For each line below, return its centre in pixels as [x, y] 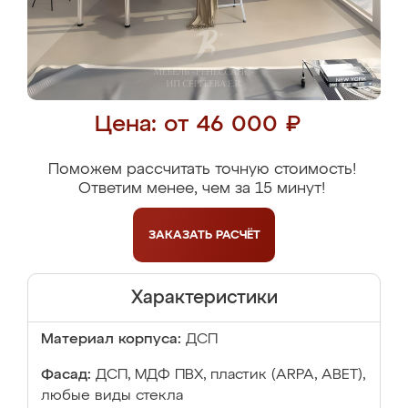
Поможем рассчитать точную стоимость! [202, 170]
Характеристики [204, 298]
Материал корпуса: [111, 340]
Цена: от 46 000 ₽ [197, 125]
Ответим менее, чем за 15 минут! [202, 189]
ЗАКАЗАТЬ [182, 235]
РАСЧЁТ [238, 235]
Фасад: [66, 375]
